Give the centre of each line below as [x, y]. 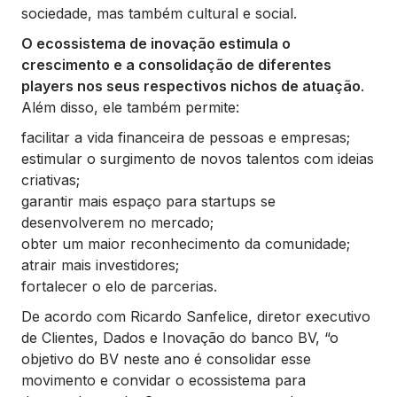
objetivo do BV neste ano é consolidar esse [166, 359]
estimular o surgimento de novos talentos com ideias [198, 159]
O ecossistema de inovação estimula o [156, 43]
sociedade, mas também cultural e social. [159, 13]
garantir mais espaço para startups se [148, 201]
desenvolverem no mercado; [117, 222]
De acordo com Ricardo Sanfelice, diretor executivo [196, 316]
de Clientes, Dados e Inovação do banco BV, [173, 338]
